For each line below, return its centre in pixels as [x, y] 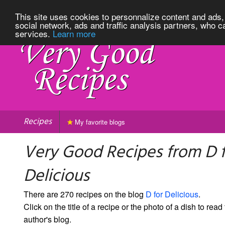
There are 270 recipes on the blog [85, 194]
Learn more [74, 33]
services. [34, 33]
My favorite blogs [99, 122]
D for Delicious [172, 194]
